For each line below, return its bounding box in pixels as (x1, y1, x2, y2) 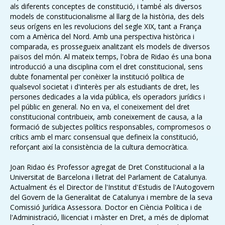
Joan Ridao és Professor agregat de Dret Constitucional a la (10, 162, 204, 172)
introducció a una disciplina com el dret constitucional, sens (10, 62, 203, 71)
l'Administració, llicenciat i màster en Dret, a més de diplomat (10, 212, 209, 222)
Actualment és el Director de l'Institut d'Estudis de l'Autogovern (10, 182, 214, 192)
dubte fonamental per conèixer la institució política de (10, 72, 184, 81)
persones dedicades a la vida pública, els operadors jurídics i (10, 92, 205, 101)
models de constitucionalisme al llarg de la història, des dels (10, 12, 204, 21)
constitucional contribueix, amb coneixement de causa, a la (10, 112, 202, 122)
